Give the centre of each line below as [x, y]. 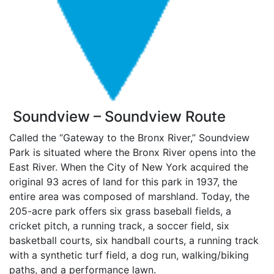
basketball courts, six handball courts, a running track [134, 240]
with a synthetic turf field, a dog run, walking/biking [129, 255]
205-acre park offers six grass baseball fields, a [120, 211]
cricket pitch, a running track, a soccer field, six [119, 225]
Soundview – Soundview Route [117, 116]
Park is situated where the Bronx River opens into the [132, 152]
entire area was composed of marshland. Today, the [129, 196]
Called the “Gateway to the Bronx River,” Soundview [129, 137]
